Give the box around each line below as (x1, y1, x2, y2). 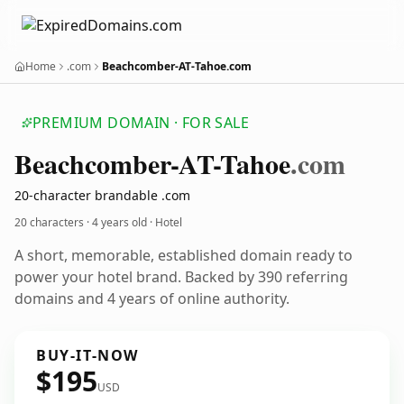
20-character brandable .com (14, 187, 190, 204)
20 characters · (14, 215, 92, 230)
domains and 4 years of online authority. (14, 289, 289, 308)
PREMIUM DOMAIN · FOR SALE (32, 113, 249, 133)
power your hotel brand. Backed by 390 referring (14, 267, 348, 287)
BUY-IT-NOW (36, 345, 139, 365)
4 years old (92, 215, 147, 230)
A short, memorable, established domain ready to (14, 245, 353, 265)
